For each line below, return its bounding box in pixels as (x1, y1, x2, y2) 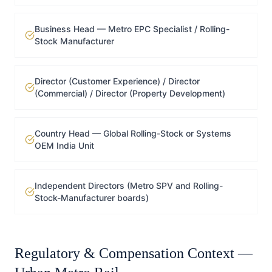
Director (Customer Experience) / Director (35, 76, 200, 86)
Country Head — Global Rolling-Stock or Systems (35, 128, 231, 138)
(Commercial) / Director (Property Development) (35, 88, 225, 98)
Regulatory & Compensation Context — (15, 245, 253, 261)
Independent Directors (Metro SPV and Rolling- (35, 180, 223, 191)
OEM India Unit (35, 140, 94, 151)
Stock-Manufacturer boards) (35, 192, 149, 203)
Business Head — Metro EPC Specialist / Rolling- (35, 24, 229, 34)
